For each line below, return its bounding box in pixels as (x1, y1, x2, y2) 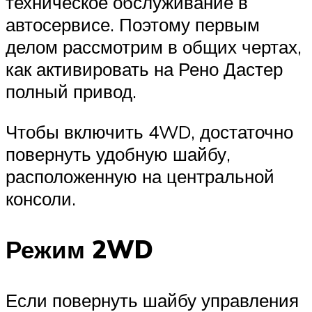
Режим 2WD (6, 233, 153, 265)
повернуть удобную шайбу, (6, 142, 231, 165)
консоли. (6, 187, 76, 210)
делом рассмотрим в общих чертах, (6, 35, 302, 58)
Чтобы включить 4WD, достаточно (6, 120, 293, 143)
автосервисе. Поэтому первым (6, 13, 260, 36)
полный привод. (6, 79, 136, 102)
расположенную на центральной (6, 164, 274, 187)
